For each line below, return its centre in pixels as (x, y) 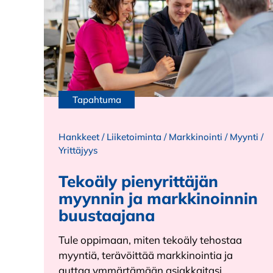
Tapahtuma (97, 99)
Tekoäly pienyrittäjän (138, 181)
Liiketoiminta (134, 136)
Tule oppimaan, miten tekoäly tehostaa (150, 239)
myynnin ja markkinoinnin (158, 198)
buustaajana (107, 215)
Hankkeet (79, 136)
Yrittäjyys (78, 150)
